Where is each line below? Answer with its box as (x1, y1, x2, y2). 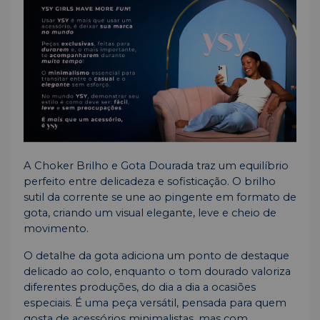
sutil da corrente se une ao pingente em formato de (24, 191, 296, 204)
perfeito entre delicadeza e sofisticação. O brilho (24, 175, 276, 189)
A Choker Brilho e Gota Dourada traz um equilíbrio (24, 159, 289, 173)
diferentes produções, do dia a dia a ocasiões (24, 281, 256, 294)
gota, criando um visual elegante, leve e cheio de (24, 206, 276, 220)
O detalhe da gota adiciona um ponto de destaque (24, 249, 289, 263)
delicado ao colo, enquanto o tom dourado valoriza (24, 265, 291, 279)
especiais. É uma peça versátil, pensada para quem (24, 296, 286, 310)
